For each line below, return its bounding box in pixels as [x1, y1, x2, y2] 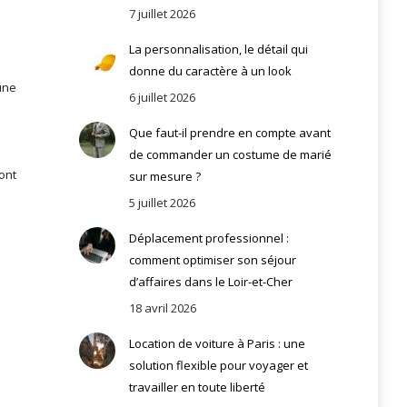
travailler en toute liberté [128, 378, 265, 395]
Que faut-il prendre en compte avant [128, 124, 331, 141]
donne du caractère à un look [128, 62, 292, 79]
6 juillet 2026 [128, 88, 195, 105]
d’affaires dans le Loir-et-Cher [128, 273, 293, 290]
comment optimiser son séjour [128, 251, 296, 268]
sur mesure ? [128, 167, 201, 184]
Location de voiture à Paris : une [128, 334, 305, 352]
